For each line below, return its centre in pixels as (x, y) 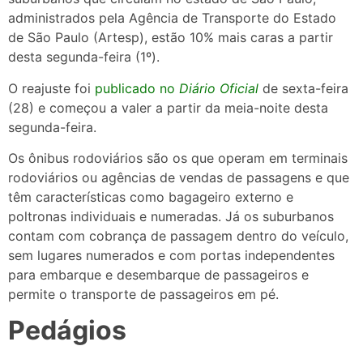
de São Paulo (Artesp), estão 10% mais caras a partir (171, 38)
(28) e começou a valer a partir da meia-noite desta (168, 107)
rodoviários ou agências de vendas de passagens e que (179, 178)
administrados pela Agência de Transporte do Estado (172, 18)
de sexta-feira (303, 88)
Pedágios (67, 331)
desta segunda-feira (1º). (84, 57)
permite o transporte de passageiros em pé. (143, 295)
